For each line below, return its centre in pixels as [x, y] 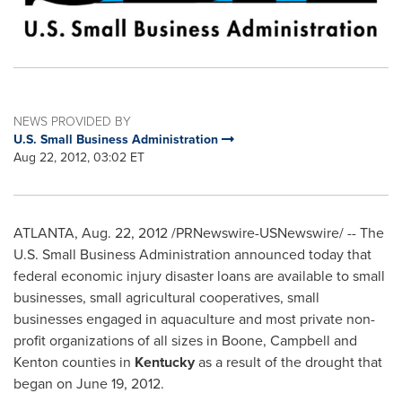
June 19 [100, 384]
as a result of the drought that [290, 363]
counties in [96, 363]
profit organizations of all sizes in [118, 341]
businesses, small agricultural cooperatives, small [166, 298]
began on [45, 384]
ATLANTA [44, 233]
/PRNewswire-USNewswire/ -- [262, 233]
